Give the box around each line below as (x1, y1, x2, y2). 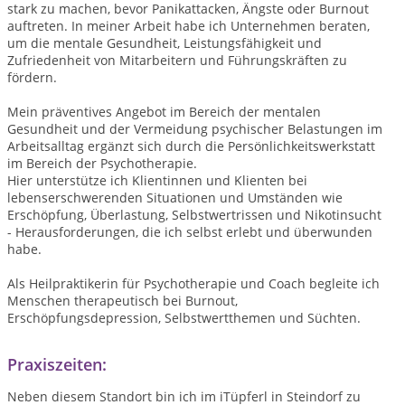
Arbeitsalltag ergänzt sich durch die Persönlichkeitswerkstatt (7, 137, 375, 155)
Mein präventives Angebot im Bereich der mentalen (7, 103, 321, 120)
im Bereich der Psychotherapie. (7, 155, 197, 172)
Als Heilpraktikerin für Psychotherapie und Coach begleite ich (7, 275, 380, 292)
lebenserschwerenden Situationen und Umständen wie (7, 189, 343, 206)
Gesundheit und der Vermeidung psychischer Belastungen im (7, 120, 382, 137)
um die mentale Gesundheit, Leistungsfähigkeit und (7, 34, 322, 52)
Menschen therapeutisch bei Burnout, (7, 292, 238, 309)
